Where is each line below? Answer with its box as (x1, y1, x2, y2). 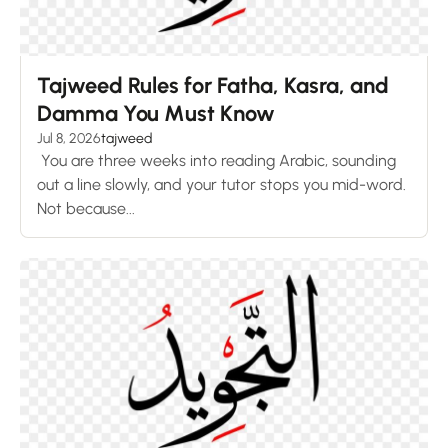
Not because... (37, 198, 135, 218)
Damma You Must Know (37, 99, 275, 127)
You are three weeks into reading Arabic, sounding (37, 150, 396, 170)
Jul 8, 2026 (37, 129, 101, 147)
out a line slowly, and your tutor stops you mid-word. (37, 174, 406, 194)
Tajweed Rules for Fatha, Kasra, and (37, 71, 389, 99)
